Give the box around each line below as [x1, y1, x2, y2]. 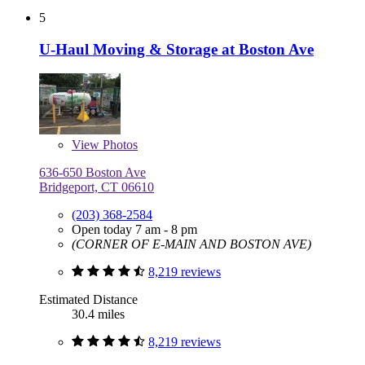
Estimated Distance [39, 292, 138, 307]
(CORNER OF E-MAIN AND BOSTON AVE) [72, 237, 311, 252]
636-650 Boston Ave [39, 165, 146, 180]
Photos [99, 138, 138, 152]
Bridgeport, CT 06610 [39, 180, 154, 195]
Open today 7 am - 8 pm [72, 222, 197, 237]
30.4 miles [72, 307, 125, 322]
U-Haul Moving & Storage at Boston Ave [39, 40, 314, 58]
